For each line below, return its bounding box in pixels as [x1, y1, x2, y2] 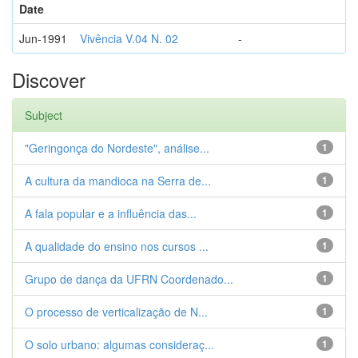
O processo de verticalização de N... [25, 304, 208, 320]
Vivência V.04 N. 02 [80, 30, 178, 46]
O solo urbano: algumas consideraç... [25, 336, 214, 352]
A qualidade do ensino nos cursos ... [25, 238, 209, 254]
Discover [12, 66, 86, 93]
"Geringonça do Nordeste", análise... [25, 140, 209, 156]
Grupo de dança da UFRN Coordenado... [25, 271, 233, 287]
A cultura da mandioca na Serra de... [25, 173, 211, 189]
